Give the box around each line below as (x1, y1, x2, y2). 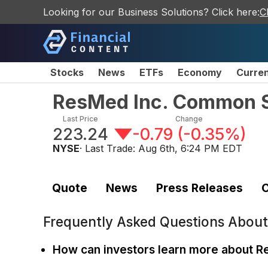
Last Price (63, 114, 98, 123)
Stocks (50, 66, 84, 78)
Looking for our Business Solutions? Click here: (43, 6, 260, 18)
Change (175, 114, 203, 123)
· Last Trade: (80, 142, 138, 154)
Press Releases (156, 180, 243, 195)
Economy (178, 66, 222, 78)
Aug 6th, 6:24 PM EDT (138, 142, 242, 154)
